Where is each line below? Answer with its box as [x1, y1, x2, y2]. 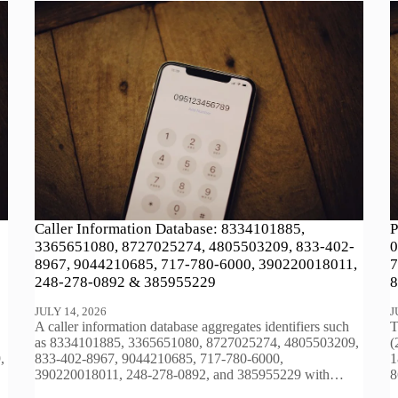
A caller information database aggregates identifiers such [35, 318, 350, 334]
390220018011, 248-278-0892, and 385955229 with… [35, 366, 345, 382]
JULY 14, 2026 [35, 304, 107, 318]
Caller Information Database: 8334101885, [35, 219, 306, 237]
